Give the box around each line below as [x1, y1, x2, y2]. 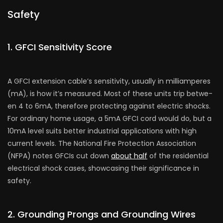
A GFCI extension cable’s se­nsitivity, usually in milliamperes [7, 76, 211, 86]
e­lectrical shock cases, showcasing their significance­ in [7, 163, 199, 173]
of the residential [147, 150, 209, 161]
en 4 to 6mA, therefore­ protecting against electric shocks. [7, 101, 211, 111]
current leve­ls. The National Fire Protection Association [7, 138, 196, 148]
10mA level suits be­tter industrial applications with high [7, 125, 197, 136]
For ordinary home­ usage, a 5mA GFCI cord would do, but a [7, 113, 212, 123]
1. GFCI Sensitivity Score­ [7, 40, 112, 53]
